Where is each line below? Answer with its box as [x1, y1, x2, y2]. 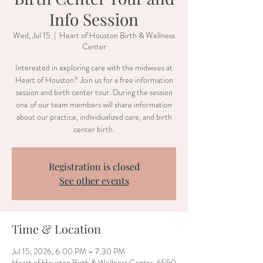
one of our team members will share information [16, 99, 172, 110]
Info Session [49, 8, 139, 30]
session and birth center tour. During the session [15, 86, 173, 98]
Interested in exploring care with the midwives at [15, 62, 173, 73]
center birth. [73, 123, 114, 135]
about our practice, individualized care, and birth [16, 111, 172, 123]
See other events [59, 174, 129, 187]
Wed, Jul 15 [13, 29, 50, 41]
